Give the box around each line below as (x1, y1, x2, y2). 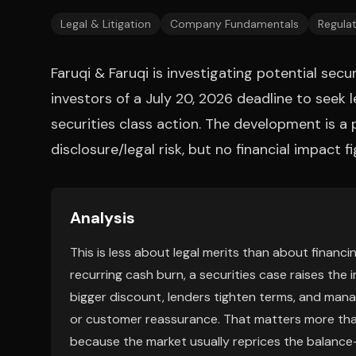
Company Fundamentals (170, 17, 299, 31)
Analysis (70, 207, 135, 228)
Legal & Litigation (60, 17, 151, 31)
